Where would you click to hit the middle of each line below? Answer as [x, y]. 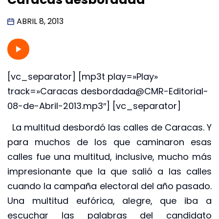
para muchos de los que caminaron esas [109, 142]
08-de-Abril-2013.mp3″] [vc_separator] [94, 106]
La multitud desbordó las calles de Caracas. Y [109, 128]
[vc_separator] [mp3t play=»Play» [83, 76]
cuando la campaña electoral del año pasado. [109, 186]
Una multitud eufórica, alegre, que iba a [109, 201]
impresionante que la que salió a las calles [109, 172]
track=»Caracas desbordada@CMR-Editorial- [108, 91]
